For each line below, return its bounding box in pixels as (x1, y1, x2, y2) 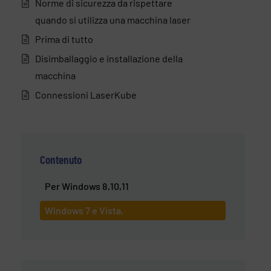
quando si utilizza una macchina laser (35, 14, 191, 26)
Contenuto (40, 152, 82, 166)
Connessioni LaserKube (35, 89, 137, 101)
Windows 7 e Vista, (45, 204, 124, 217)
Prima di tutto (35, 33, 93, 45)
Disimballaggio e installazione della (35, 53, 183, 65)
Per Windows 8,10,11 (45, 180, 129, 192)
